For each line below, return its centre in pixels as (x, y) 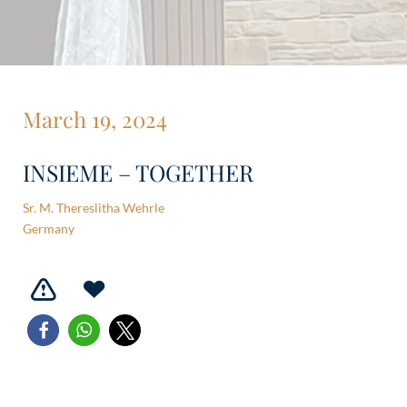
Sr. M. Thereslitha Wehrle (94, 208)
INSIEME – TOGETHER (138, 172)
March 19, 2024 (95, 119)
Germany (49, 228)
